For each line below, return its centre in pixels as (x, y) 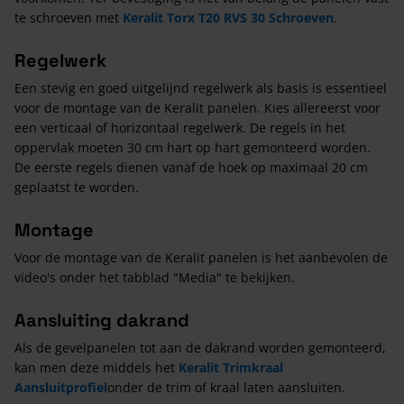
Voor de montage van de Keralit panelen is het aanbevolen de (201, 257)
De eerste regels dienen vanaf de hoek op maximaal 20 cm (191, 167)
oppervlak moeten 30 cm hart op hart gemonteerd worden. (193, 147)
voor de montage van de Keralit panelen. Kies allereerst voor (197, 107)
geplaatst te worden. (78, 187)
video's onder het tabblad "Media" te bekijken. (156, 277)
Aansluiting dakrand (102, 320)
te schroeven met (69, 17)
